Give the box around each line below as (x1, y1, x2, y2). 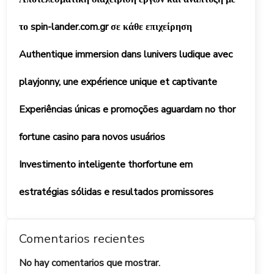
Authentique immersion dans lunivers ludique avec (19, 48, 232, 61)
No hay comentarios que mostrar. (19, 256, 160, 270)
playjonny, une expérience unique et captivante (19, 75, 217, 89)
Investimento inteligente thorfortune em (19, 158, 193, 171)
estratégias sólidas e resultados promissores (19, 185, 213, 199)
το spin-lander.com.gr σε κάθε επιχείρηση (19, 20, 192, 34)
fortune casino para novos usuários (19, 130, 165, 144)
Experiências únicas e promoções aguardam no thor (19, 103, 235, 116)
